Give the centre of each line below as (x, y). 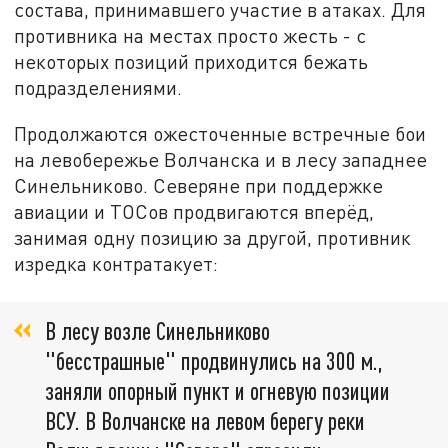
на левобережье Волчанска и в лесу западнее (221, 159)
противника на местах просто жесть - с (190, 35)
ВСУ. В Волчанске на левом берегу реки (205, 420)
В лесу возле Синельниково (157, 330)
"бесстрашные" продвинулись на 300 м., (214, 360)
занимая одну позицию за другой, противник (213, 237)
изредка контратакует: (116, 263)
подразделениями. (98, 87)
